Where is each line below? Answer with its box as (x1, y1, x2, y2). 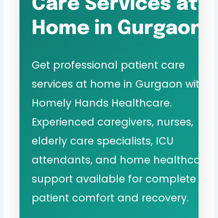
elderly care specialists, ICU (32, 134, 174, 148)
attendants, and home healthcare (32, 153, 212, 167)
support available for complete (32, 172, 197, 186)
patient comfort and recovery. (32, 191, 189, 205)
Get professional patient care (32, 58, 185, 73)
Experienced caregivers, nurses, (32, 115, 194, 129)
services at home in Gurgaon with (32, 77, 207, 91)
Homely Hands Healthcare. (32, 96, 172, 110)
